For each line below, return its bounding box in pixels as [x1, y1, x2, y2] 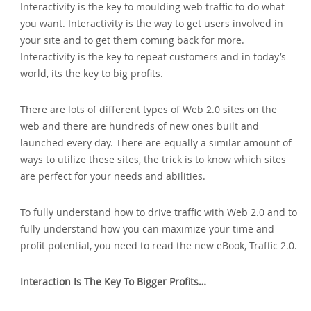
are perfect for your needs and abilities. [20, 169, 206, 183]
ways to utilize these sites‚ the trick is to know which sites [20, 152, 287, 166]
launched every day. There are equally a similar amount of [20, 135, 292, 149]
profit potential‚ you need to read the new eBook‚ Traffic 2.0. [20, 238, 298, 252]
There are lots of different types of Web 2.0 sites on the [20, 102, 278, 116]
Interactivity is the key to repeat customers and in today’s [20, 49, 287, 63]
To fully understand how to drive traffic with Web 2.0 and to [20, 205, 298, 219]
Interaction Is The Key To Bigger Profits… [20, 274, 207, 288]
